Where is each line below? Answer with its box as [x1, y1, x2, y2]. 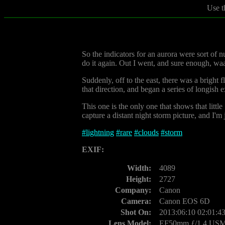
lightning [86, 128, 114, 137]
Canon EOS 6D [159, 197, 210, 205]
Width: [127, 164, 151, 172]
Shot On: [121, 208, 151, 216]
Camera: [121, 197, 151, 205]
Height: [126, 175, 151, 183]
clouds [138, 128, 159, 137]
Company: [115, 186, 151, 194]
